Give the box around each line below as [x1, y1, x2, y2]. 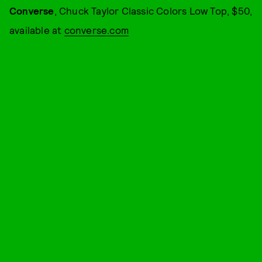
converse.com [64, 23, 129, 36]
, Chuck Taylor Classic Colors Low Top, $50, [54, 4, 253, 16]
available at [9, 23, 64, 36]
